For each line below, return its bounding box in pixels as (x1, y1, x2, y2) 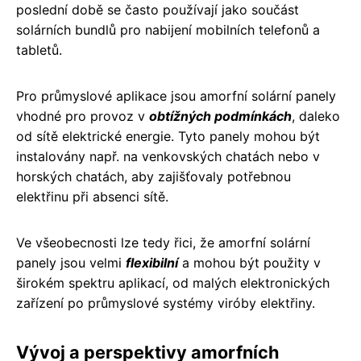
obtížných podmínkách (149, 107, 292, 124)
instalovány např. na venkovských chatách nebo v (16, 147, 320, 164)
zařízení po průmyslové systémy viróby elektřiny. (16, 294, 315, 311)
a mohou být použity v (178, 254, 321, 271)
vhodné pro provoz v (16, 107, 149, 124)
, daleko (292, 107, 340, 124)
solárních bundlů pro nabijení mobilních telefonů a (16, 21, 320, 38)
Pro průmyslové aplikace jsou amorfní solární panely (16, 87, 336, 104)
